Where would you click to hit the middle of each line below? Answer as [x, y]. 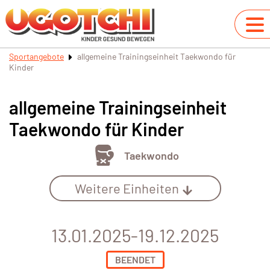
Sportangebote [36, 56]
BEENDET [135, 260]
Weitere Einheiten [127, 188]
